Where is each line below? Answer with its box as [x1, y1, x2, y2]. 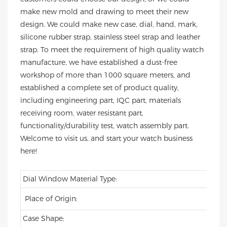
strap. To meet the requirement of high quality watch [20, 45, 204, 54]
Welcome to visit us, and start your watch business [20, 134, 193, 143]
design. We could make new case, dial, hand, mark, [20, 20, 198, 29]
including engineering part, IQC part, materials [20, 96, 181, 105]
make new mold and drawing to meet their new [20, 7, 188, 16]
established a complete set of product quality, [20, 83, 179, 92]
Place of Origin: [23, 194, 88, 203]
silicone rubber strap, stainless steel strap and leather [20, 32, 200, 42]
